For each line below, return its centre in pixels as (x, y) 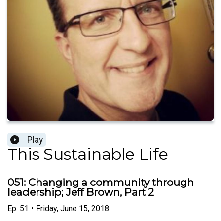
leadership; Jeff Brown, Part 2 (81, 192)
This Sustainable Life (88, 154)
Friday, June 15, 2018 (73, 208)
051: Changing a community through (101, 183)
